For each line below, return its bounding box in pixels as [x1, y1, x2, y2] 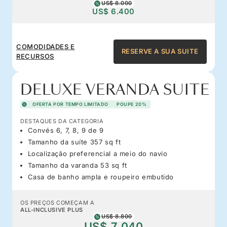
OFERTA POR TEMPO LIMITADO [32, 101, 108, 107]
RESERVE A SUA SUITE [121, 47, 199, 56]
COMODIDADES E [16, 42, 75, 51]
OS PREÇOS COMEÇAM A [20, 199, 95, 206]
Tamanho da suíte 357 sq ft [27, 137, 121, 146]
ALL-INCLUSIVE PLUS [20, 206, 83, 213]
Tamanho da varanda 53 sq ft [27, 161, 127, 169]
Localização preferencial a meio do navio [27, 149, 168, 158]
